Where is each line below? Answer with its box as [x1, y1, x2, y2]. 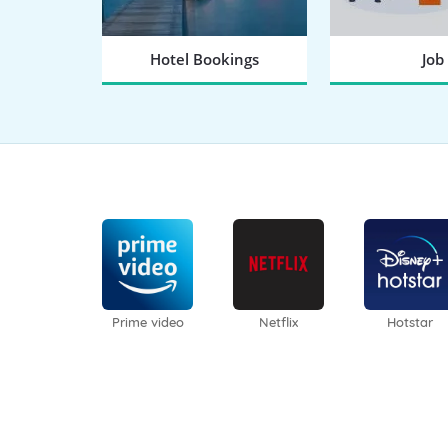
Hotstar [386, 314, 433, 331]
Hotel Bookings [150, 49, 260, 70]
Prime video [111, 314, 184, 331]
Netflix [259, 314, 299, 331]
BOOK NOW [169, 94, 241, 112]
